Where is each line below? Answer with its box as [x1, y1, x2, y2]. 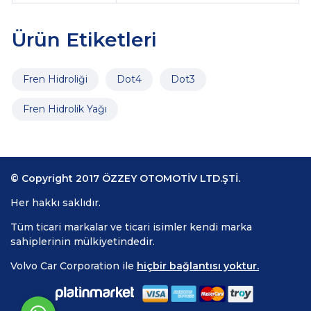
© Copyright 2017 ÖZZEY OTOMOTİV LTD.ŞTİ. [10, 171, 240, 185]
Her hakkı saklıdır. [10, 196, 101, 209]
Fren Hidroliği [22, 72, 87, 85]
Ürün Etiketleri [11, 27, 157, 51]
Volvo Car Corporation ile [10, 259, 137, 272]
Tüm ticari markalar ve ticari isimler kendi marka [10, 220, 252, 233]
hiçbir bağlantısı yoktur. [137, 259, 259, 272]
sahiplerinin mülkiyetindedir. [10, 235, 155, 248]
